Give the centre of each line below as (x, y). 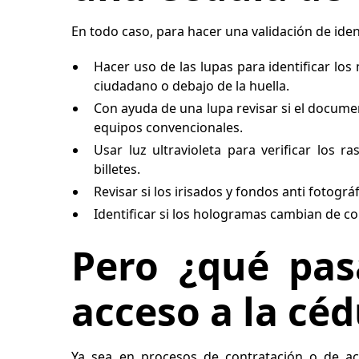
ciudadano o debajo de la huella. (192, 86)
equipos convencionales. (169, 127)
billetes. (119, 169)
